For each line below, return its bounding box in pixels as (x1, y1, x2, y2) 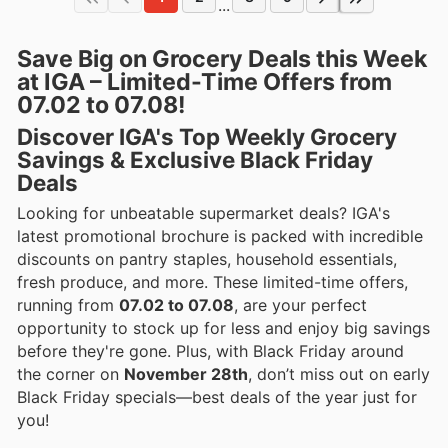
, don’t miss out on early (248, 363, 430, 384)
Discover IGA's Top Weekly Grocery (17, 122, 397, 150)
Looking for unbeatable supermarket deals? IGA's (17, 202, 390, 223)
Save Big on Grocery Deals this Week (17, 44, 427, 73)
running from (17, 294, 119, 315)
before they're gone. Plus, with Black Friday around (17, 340, 404, 361)
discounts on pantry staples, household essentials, (17, 248, 397, 269)
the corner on (17, 363, 124, 384)
